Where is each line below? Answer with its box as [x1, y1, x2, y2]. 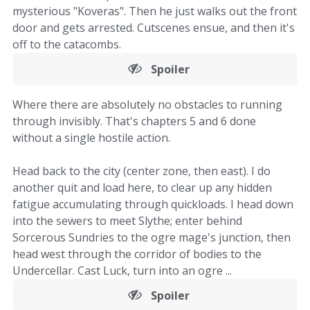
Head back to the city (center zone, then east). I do [12, 163, 271, 179]
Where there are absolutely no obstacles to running [12, 97, 282, 112]
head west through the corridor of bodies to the [12, 246, 262, 262]
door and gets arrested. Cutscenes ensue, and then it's [12, 20, 295, 35]
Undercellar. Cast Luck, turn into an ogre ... [12, 263, 232, 278]
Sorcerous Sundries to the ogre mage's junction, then [12, 230, 291, 245]
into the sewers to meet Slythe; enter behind [12, 213, 242, 228]
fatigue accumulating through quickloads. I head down [12, 197, 293, 212]
